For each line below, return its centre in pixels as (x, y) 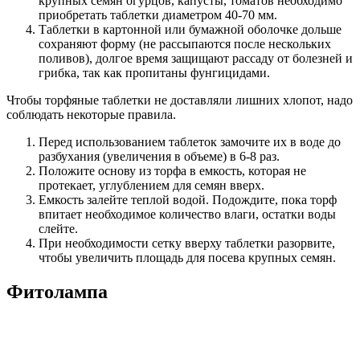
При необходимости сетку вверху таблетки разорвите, (187, 243)
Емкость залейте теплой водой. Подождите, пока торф (188, 199)
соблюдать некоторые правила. (91, 114)
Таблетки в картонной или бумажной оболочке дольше (190, 29)
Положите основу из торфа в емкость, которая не (172, 170)
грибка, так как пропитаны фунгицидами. (154, 72)
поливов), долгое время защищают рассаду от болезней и (196, 58)
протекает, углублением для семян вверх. (151, 185)
